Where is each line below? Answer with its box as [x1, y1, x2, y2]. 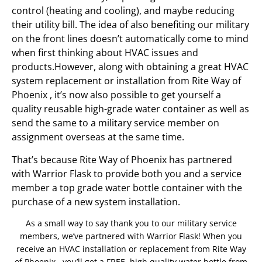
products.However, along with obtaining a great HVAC [12, 60, 249, 74]
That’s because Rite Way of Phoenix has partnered [12, 153, 232, 166]
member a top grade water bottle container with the [12, 181, 242, 194]
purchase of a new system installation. [12, 195, 180, 208]
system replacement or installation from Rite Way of [12, 74, 241, 88]
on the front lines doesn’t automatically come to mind [12, 32, 249, 46]
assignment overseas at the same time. [12, 130, 184, 144]
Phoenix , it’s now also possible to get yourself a [12, 88, 221, 102]
